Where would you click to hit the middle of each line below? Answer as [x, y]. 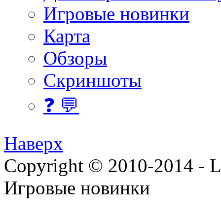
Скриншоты [92, 80]
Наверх [34, 144]
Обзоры [75, 58]
